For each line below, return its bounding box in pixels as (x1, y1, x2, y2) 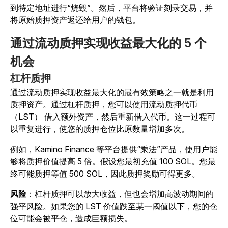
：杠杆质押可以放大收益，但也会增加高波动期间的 (26, 189, 214, 199)
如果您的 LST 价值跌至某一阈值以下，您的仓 (51, 201, 217, 212)
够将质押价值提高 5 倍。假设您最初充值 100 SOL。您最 (10, 156, 216, 167)
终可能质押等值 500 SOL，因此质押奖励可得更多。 (10, 168, 200, 179)
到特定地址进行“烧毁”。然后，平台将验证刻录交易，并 (10, 3, 213, 13)
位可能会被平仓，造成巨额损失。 (10, 213, 132, 224)
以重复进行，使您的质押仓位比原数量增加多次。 (10, 124, 189, 134)
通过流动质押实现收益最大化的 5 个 (10, 36, 207, 51)
